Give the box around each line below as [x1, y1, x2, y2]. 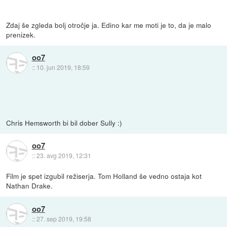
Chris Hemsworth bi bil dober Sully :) [6, 118, 123, 128]
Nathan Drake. [6, 180, 53, 191]
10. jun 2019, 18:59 [36, 63, 90, 72]
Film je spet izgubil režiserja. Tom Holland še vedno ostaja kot [6, 171, 202, 181]
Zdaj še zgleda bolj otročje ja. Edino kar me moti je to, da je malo [6, 20, 212, 30]
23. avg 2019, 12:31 [36, 151, 91, 160]
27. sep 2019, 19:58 [36, 214, 91, 223]
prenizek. [6, 29, 36, 40]
